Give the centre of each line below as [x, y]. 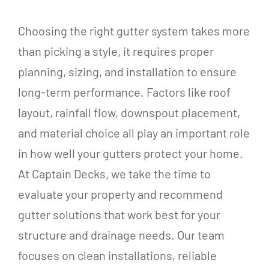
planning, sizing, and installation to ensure [127, 71]
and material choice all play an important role [134, 132]
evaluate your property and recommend [120, 194]
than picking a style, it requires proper [116, 51]
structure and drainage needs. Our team [121, 234]
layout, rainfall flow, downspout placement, [129, 112]
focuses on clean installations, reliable [117, 255]
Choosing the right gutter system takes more [134, 30]
